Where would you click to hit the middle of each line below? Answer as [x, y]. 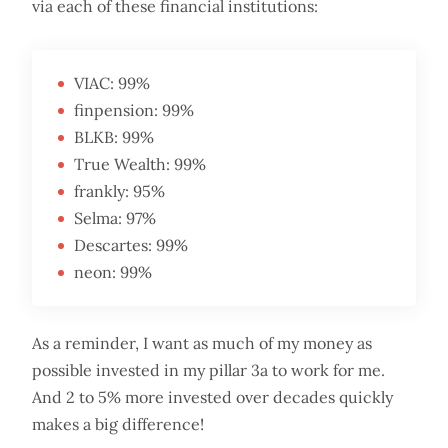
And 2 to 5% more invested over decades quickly [212, 396]
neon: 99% [113, 271]
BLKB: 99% [114, 136]
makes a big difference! [118, 423]
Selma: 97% [115, 217]
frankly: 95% [119, 190]
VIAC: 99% [112, 82]
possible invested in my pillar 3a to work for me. [208, 369]
